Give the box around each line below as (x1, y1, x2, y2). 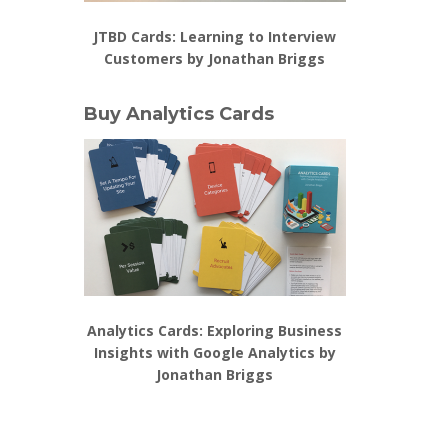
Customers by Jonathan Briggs (104, 48, 326, 68)
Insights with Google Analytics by (93, 343, 336, 363)
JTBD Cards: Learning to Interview (93, 26, 337, 46)
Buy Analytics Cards (83, 102, 274, 125)
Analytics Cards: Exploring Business (87, 321, 343, 341)
